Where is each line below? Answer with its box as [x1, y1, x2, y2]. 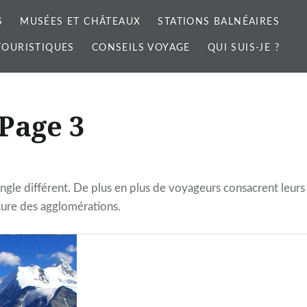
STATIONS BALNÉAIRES [158, 17, 280, 27]
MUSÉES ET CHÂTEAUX [20, 17, 141, 27]
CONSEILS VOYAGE [91, 43, 191, 53]
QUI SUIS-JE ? [207, 43, 280, 53]
